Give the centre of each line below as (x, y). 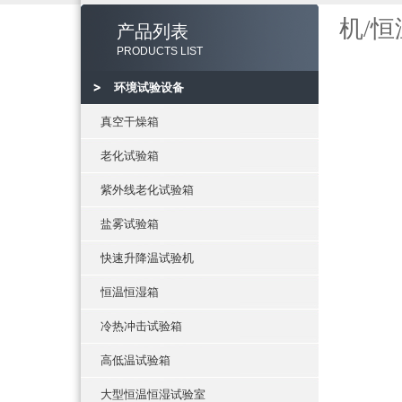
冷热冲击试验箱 (141, 326)
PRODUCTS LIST (160, 51)
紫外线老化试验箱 (147, 190)
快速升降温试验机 (147, 258)
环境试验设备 (149, 87)
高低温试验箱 (135, 360)
